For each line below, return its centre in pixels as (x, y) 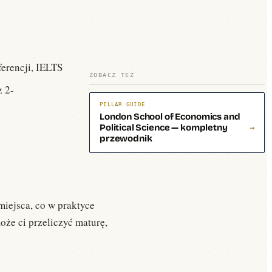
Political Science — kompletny (164, 127)
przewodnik (126, 138)
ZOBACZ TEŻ (112, 75)
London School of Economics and (170, 117)
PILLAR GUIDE (123, 104)
